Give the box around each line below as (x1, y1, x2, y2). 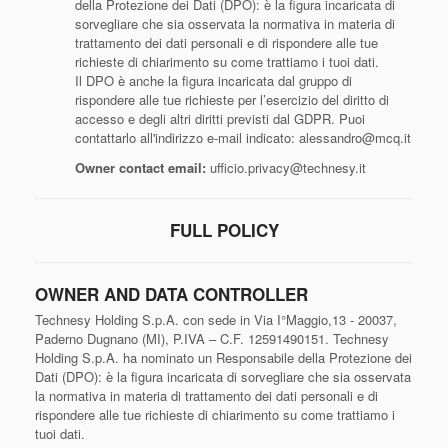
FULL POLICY (169, 218, 279, 242)
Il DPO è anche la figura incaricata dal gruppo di (75, 71, 352, 90)
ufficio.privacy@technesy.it (206, 158, 366, 177)
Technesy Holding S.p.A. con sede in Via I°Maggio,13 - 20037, (35, 310, 397, 329)
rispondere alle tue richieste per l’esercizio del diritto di (75, 90, 389, 109)
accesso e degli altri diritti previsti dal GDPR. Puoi (75, 109, 365, 128)
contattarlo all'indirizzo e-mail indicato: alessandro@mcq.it (75, 128, 411, 147)
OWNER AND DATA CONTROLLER (35, 282, 308, 306)
